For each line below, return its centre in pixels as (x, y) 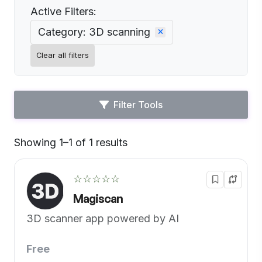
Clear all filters (63, 55)
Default (145, 148)
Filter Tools (138, 105)
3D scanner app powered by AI (103, 218)
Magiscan (98, 199)
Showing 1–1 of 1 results (71, 142)
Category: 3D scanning (94, 32)
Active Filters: (63, 11)
